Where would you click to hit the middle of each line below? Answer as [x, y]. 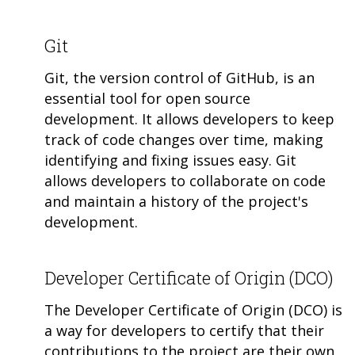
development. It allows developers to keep [189, 119]
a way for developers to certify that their [184, 331]
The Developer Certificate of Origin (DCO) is [193, 310]
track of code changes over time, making [184, 140]
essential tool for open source [147, 99]
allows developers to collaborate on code [185, 181]
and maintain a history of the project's [176, 202]
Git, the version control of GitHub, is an [179, 78]
